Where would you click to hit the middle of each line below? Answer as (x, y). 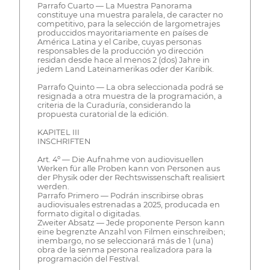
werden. (53, 187)
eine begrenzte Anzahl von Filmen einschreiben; (131, 232)
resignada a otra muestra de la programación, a (130, 96)
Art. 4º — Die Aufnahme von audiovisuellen (120, 160)
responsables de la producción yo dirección (120, 51)
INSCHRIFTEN (64, 142)
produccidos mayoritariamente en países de (123, 33)
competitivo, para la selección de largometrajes (128, 24)
